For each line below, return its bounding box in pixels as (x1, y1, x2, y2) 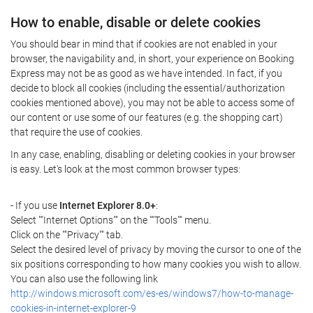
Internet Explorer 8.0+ (59, 200, 156, 211)
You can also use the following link (10, 273, 158, 284)
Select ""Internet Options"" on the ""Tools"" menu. (10, 214, 211, 226)
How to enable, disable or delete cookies (10, 13, 261, 31)
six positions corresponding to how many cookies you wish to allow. (10, 259, 301, 270)
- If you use (10, 200, 59, 211)
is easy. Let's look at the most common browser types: (10, 163, 240, 175)
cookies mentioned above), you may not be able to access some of (10, 97, 295, 108)
